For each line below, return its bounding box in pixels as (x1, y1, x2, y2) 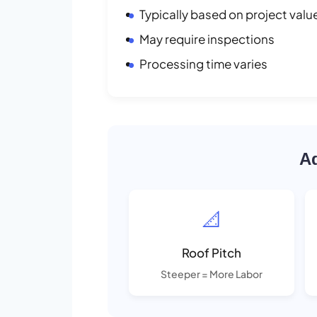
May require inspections (139, 30, 275, 47)
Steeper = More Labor (160, 267, 263, 280)
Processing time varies (139, 55, 267, 71)
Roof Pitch (181, 244, 241, 260)
